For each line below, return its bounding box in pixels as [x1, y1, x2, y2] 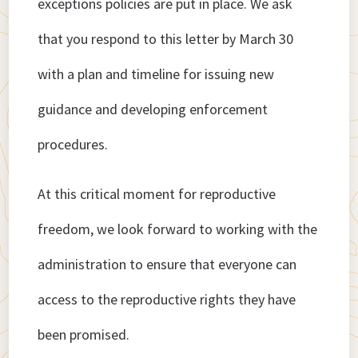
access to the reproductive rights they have [38, 290, 296, 309]
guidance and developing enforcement [38, 100, 268, 119]
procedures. [38, 135, 109, 154]
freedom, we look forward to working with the [38, 220, 318, 239]
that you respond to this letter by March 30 [38, 30, 294, 49]
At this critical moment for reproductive [38, 185, 276, 204]
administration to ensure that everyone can [38, 255, 297, 274]
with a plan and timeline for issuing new [38, 65, 275, 84]
